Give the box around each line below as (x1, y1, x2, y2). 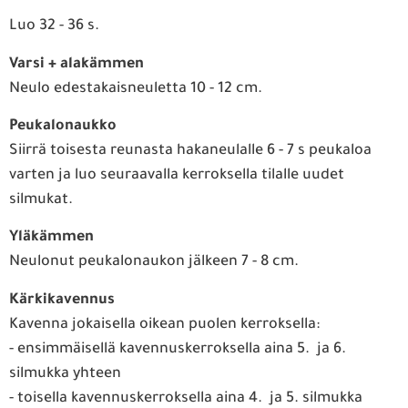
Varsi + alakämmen (9, 56, 144, 73)
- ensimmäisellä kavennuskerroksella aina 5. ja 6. (9, 341, 346, 358)
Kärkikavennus (9, 291, 115, 309)
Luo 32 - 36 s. (9, 18, 99, 36)
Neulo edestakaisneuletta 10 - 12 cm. (9, 80, 262, 97)
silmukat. (9, 191, 73, 209)
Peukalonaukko (9, 117, 117, 135)
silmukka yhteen (9, 365, 121, 382)
